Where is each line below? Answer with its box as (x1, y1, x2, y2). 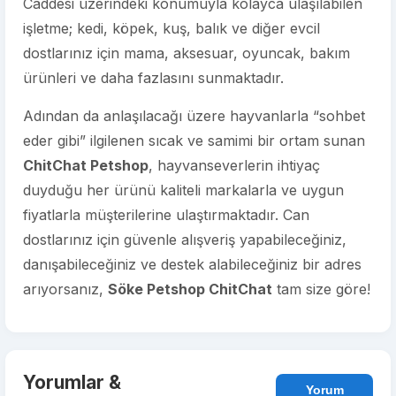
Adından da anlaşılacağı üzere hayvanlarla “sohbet (23, 107, 365, 125)
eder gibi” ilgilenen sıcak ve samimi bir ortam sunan (23, 132, 365, 149)
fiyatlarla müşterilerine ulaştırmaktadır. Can (23, 206, 309, 224)
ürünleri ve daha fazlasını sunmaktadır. (23, 69, 284, 87)
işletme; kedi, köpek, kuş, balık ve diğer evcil (23, 19, 320, 37)
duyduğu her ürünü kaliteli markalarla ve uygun (23, 181, 344, 199)
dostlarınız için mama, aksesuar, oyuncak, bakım (23, 44, 350, 62)
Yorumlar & (23, 371, 121, 393)
